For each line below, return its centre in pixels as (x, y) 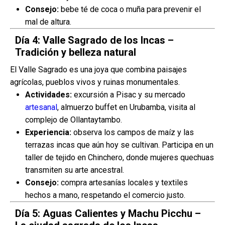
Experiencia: (48, 132)
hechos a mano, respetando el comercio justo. (105, 195)
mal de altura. (48, 22)
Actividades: (48, 95)
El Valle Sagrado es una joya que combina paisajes (98, 70)
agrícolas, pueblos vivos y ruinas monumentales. (95, 82)
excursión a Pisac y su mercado (129, 95)
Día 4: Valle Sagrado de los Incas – (94, 40)
